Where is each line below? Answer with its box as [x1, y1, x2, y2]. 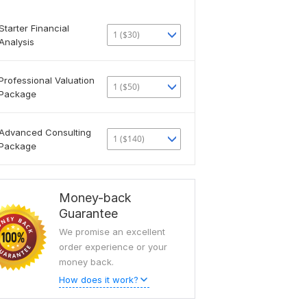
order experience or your [59, 241, 167, 252]
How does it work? [59, 274, 138, 285]
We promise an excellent [59, 226, 165, 237]
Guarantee [59, 206, 118, 221]
